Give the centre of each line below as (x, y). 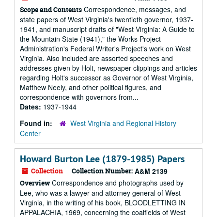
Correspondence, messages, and (134, 9)
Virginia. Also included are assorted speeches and (96, 58)
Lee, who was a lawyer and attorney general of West (100, 193)
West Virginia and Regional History (123, 123)
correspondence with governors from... (79, 97)
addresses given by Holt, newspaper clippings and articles (108, 68)
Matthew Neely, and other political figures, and (91, 87)
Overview (35, 183)
